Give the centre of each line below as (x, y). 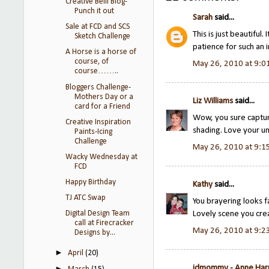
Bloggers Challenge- (98, 87)
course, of (91, 62)
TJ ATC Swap (85, 198)
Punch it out (94, 11)
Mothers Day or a (104, 97)
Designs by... (95, 233)
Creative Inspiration (98, 122)
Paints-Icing (93, 131)
